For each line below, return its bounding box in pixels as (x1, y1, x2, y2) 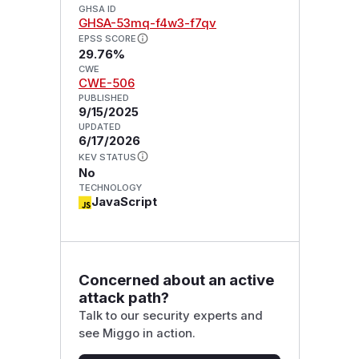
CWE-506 (78, 76, 135, 91)
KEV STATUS (78, 151, 136, 163)
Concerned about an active (78, 270, 274, 289)
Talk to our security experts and (78, 308, 263, 323)
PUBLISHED (78, 92, 129, 104)
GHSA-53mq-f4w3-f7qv (78, 15, 216, 30)
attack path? (78, 288, 169, 307)
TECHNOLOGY (78, 182, 142, 194)
